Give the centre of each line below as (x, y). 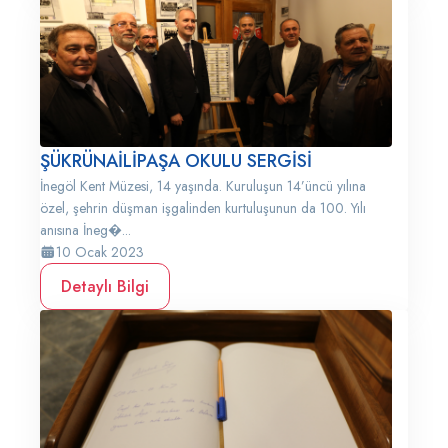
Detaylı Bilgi (105, 286)
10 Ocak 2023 (100, 252)
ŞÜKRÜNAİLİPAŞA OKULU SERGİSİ (176, 161)
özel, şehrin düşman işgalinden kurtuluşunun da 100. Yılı (203, 208)
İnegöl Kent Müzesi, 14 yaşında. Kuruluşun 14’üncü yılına (203, 186)
